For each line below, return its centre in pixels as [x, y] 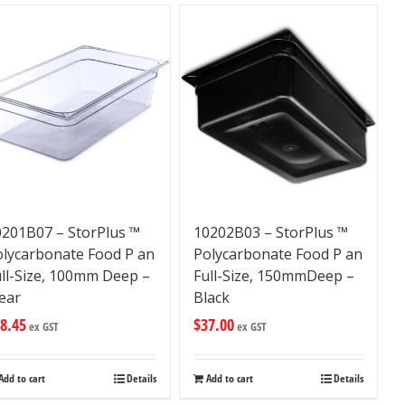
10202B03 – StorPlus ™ [270, 232]
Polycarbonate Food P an [278, 254]
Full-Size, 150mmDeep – [273, 275]
